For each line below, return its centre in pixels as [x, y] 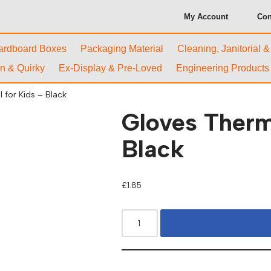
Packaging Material [122, 49]
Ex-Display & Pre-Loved [110, 68]
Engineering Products [223, 68]
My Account [206, 16]
